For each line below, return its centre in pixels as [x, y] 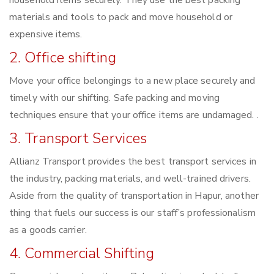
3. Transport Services [78, 139]
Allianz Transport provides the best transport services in [133, 162]
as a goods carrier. [48, 230]
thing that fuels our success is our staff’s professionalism [132, 213]
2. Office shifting [63, 58]
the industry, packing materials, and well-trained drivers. [130, 179]
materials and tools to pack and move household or [121, 17]
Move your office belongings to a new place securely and [132, 81]
